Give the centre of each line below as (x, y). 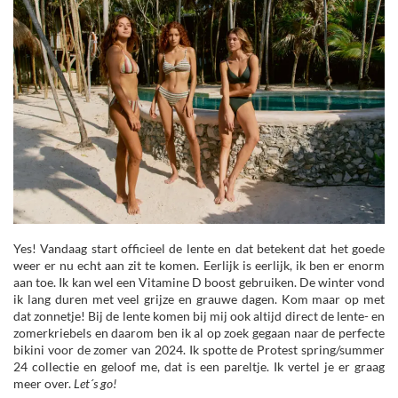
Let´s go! (96, 383)
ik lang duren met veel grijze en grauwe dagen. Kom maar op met (199, 298)
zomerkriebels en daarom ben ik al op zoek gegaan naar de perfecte (199, 332)
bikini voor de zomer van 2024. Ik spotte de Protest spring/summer (199, 349)
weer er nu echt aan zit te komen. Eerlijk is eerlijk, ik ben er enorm (199, 265)
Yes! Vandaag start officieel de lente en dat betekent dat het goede (199, 248)
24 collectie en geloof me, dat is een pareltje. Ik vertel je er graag (199, 366)
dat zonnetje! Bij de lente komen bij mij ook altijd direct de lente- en (199, 315)
